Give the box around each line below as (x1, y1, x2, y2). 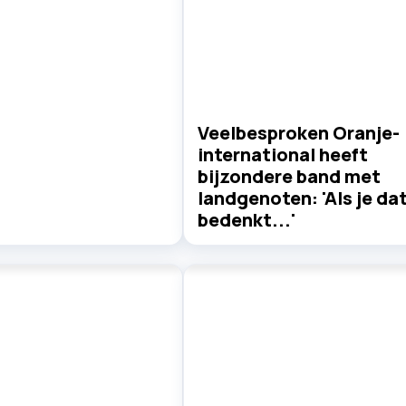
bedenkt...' (197, 208, 295, 233)
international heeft (197, 142, 368, 168)
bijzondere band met (197, 164, 381, 189)
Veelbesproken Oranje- (197, 121, 400, 146)
